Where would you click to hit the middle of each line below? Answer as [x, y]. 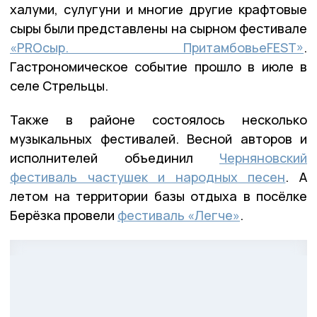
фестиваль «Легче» [179, 215]
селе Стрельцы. [59, 85]
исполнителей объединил [115, 157]
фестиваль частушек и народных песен [148, 177]
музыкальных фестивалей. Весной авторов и [158, 138]
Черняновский [263, 157]
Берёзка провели [64, 215]
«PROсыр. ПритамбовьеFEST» [157, 47]
